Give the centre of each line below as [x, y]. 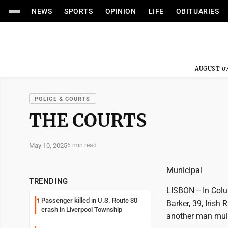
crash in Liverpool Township [82, 209]
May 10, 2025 [48, 145]
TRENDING [49, 181]
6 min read [82, 145]
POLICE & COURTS [63, 99]
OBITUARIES [197, 11]
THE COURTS [88, 120]
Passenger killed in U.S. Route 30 [89, 200]
